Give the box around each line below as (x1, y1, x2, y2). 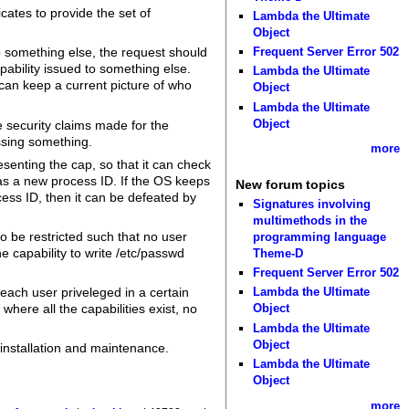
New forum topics (235, 177, 345, 193)
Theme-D (253, 246, 304, 260)
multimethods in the (253, 213, 368, 227)
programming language (253, 229, 387, 244)
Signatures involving (253, 196, 372, 211)
